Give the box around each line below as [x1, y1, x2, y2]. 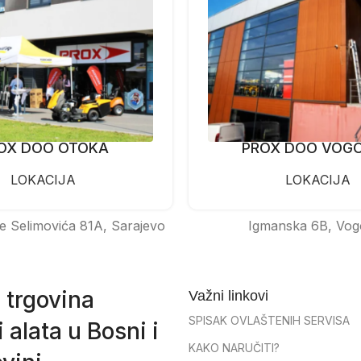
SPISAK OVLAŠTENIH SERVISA [189, 313, 350, 327]
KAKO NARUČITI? [189, 340, 280, 355]
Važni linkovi [189, 287, 268, 304]
